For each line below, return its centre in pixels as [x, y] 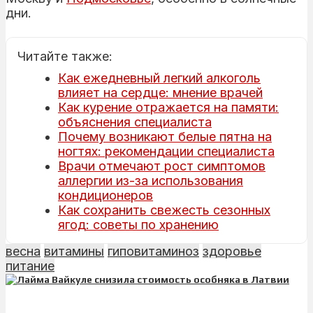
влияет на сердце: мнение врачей [160, 92]
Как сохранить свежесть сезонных [164, 210]
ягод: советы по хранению [138, 224]
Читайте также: [65, 56]
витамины [74, 251]
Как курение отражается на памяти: [168, 107]
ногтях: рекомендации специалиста [166, 151]
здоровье [232, 251]
